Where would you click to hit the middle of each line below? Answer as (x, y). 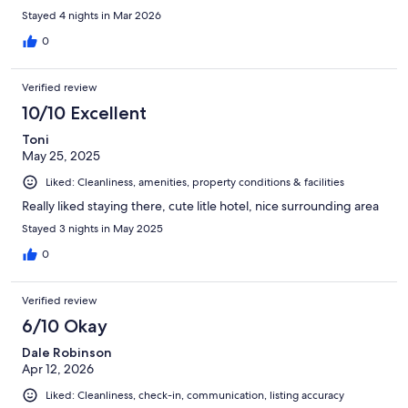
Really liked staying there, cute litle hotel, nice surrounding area (200, 205)
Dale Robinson (67, 352)
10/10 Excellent (84, 112)
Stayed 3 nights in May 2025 (92, 228)
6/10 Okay (65, 326)
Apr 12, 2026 (58, 368)
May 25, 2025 (61, 155)
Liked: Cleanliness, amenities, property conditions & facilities (195, 182)
